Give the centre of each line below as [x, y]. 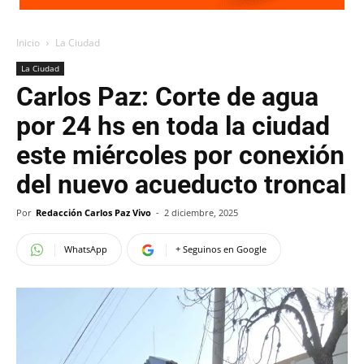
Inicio [28, 43]
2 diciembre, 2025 [201, 212]
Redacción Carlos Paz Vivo [93, 212]
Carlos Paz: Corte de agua [167, 97]
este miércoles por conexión [180, 155]
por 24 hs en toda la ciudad [173, 126]
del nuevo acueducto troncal [181, 184]
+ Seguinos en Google [221, 249]
